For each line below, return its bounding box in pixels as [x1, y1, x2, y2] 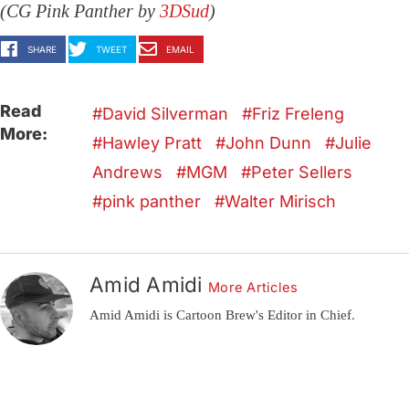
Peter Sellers [251, 163, 353, 183]
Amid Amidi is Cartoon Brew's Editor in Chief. [89, 307, 355, 323]
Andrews [92, 163, 163, 183]
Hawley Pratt [102, 133, 203, 153]
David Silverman [102, 104, 229, 124]
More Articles [207, 279, 299, 297]
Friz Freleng [252, 104, 345, 124]
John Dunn [225, 133, 312, 153]
